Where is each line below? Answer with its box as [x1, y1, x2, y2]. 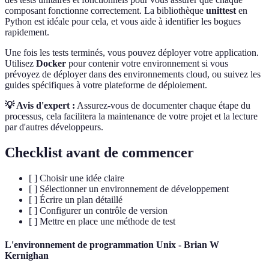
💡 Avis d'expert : [5, 100, 75, 111]
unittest [206, 5, 236, 16]
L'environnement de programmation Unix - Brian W [5, 240, 219, 250]
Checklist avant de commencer [5, 144, 194, 160]
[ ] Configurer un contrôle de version [29, 205, 168, 216]
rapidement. [5, 27, 49, 38]
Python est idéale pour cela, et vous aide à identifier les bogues [5, 16, 241, 27]
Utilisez [5, 58, 36, 69]
